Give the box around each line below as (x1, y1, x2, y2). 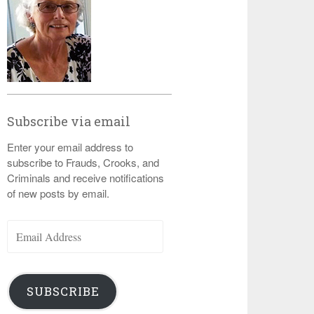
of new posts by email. (7, 186, 110, 200)
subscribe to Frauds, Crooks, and (7, 155, 160, 170)
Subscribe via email (7, 113, 131, 130)
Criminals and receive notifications (7, 170, 165, 185)
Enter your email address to (7, 139, 134, 154)
